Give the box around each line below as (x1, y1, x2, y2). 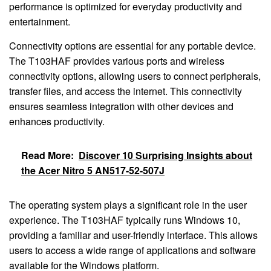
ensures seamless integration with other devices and (9, 99, 233, 113)
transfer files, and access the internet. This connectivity (9, 83, 242, 98)
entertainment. (9, 14, 70, 28)
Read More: (21, 148, 74, 162)
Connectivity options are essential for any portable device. (9, 38, 256, 53)
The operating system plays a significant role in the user (9, 197, 247, 212)
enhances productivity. (9, 114, 105, 128)
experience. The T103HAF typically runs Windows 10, (9, 212, 240, 227)
